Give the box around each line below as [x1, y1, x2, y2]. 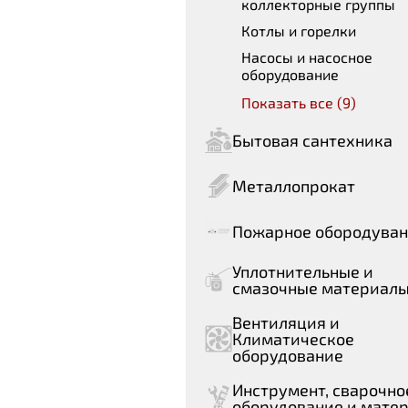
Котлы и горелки [241, 22, 356, 39]
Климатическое [232, 329, 354, 349]
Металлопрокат [232, 176, 355, 196]
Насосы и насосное [241, 48, 372, 66]
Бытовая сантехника [232, 130, 393, 150]
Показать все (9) [241, 94, 356, 111]
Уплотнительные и [232, 261, 373, 281]
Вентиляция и [232, 312, 340, 332]
